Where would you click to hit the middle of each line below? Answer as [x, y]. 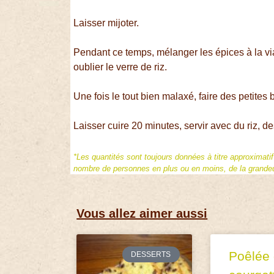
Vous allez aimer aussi [142, 213]
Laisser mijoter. [106, 23]
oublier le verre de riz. [120, 67]
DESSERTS [151, 254]
